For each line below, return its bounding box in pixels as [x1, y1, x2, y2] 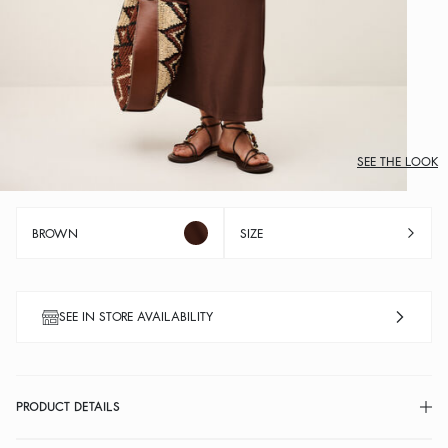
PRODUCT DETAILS [16, 400, 120, 413]
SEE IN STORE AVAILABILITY [59, 310, 213, 323]
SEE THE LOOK [357, 155, 438, 168]
